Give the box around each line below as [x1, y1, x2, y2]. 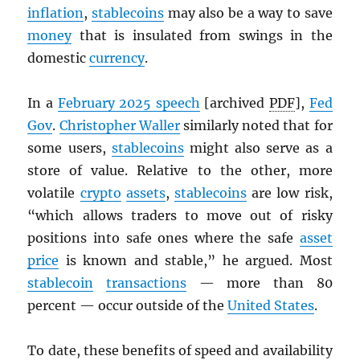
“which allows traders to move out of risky [27, 207, 333, 224]
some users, [27, 140, 112, 157]
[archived [199, 95, 269, 112]
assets [125, 185, 166, 202]
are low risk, [247, 185, 333, 202]
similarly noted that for [179, 117, 333, 134]
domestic [27, 50, 90, 67]
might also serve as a [183, 140, 333, 157]
